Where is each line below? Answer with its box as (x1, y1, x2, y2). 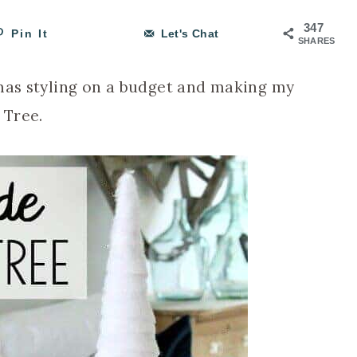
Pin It (11, 27, 49, 41)
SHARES (297, 36, 335, 46)
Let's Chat (160, 27, 219, 41)
